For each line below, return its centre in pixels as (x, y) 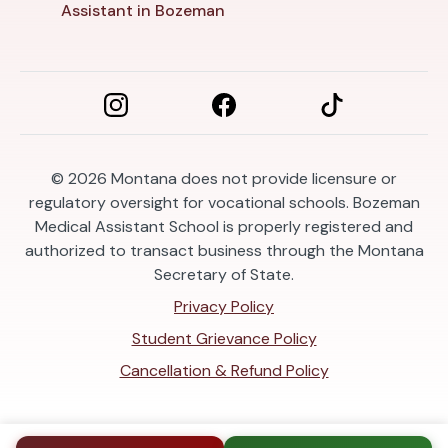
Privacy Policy (224, 306)
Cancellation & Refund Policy (224, 370)
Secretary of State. (224, 274)
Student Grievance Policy (224, 338)
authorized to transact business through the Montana (224, 250)
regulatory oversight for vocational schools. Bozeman (224, 202)
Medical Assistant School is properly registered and (224, 226)
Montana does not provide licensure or (254, 178)
